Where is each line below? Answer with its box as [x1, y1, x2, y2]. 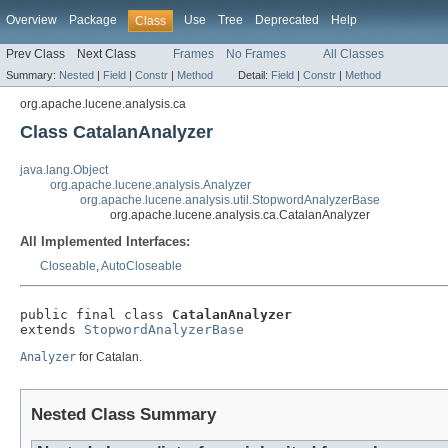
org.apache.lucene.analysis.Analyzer [50, 178, 251, 193]
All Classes [323, 47, 384, 62]
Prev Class [6, 47, 65, 62]
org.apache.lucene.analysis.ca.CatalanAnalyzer [110, 208, 370, 223]
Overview [6, 13, 57, 27]
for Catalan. [76, 350, 142, 365]
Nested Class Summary [31, 405, 216, 425]
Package [69, 13, 117, 27]
